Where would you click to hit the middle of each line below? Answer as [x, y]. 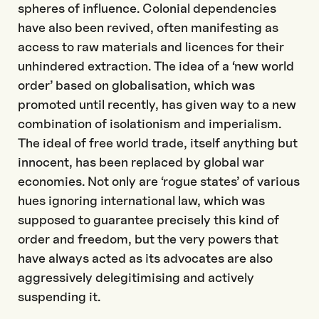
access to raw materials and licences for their [151, 47]
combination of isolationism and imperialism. [150, 124]
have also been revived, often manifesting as [148, 27]
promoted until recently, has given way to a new [157, 104]
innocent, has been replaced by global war [141, 162]
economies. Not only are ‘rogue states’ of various [159, 181]
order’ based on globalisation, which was [136, 85]
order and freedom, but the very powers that [148, 239]
